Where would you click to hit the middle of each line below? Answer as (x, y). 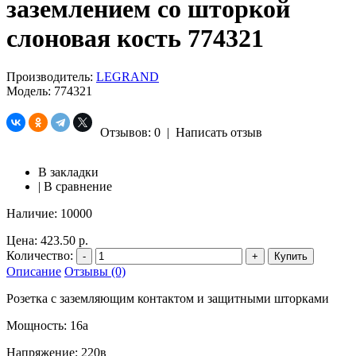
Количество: (40, 256)
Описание (34, 272)
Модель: (29, 91)
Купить (291, 257)
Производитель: (50, 77)
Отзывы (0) (95, 272)
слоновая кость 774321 (135, 38)
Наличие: (32, 214)
